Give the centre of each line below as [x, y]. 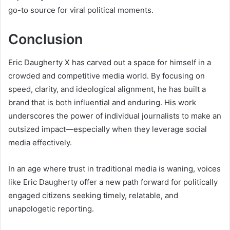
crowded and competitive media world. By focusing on [107, 75]
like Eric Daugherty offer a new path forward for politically [113, 182]
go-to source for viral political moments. [81, 10]
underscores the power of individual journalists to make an [115, 116]
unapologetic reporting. [51, 208]
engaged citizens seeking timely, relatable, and [93, 195]
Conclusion [45, 40]
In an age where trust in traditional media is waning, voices [114, 168]
